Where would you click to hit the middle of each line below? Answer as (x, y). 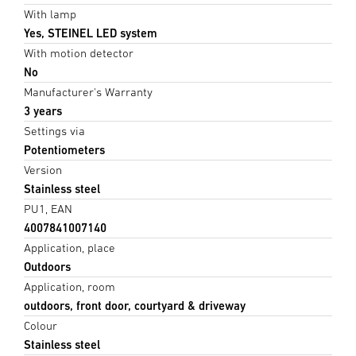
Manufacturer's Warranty (88, 91)
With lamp (50, 14)
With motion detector (79, 52)
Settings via (54, 130)
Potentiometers (64, 149)
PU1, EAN (48, 208)
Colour (41, 325)
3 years (43, 110)
